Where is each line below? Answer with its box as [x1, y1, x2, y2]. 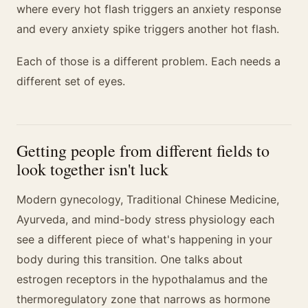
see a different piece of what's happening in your [16, 232, 272, 246]
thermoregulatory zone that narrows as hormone [16, 292, 270, 306]
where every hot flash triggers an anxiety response [16, 2, 281, 16]
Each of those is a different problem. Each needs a [16, 54, 280, 68]
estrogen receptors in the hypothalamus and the [16, 272, 267, 286]
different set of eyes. [16, 74, 125, 88]
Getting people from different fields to [16, 140, 269, 162]
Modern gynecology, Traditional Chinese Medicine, [16, 192, 279, 206]
